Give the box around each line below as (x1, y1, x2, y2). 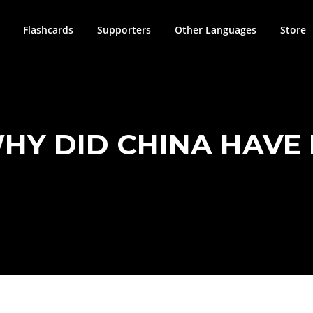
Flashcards (23, 23, 73, 36)
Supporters (97, 23, 151, 36)
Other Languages (175, 23, 256, 36)
